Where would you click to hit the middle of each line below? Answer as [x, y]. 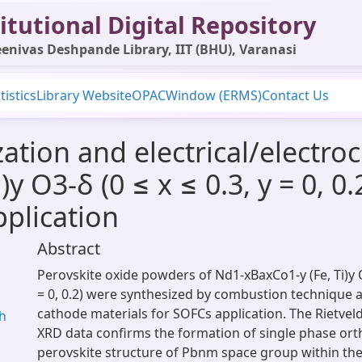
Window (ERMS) [214, 95]
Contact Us [295, 95]
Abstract [69, 248]
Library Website [84, 95]
